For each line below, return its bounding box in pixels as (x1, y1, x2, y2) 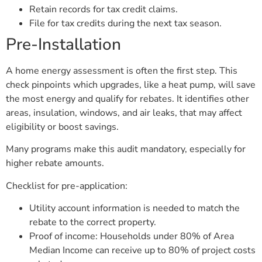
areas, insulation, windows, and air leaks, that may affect (6, 106, 242, 120)
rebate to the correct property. (29, 216, 156, 229)
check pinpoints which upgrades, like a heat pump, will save (6, 78, 256, 92)
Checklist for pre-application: (6, 179, 127, 192)
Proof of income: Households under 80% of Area (29, 230, 234, 243)
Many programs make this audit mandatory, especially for (6, 143, 246, 156)
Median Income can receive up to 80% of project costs (29, 244, 256, 257)
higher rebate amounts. (6, 157, 104, 170)
